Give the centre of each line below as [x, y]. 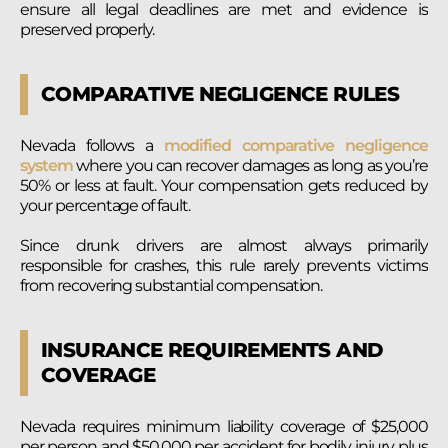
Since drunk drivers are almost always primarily [224, 245]
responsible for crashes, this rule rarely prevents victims [224, 265]
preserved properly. [87, 30]
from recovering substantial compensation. [171, 285]
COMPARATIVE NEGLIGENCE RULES [220, 94]
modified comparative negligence [290, 146]
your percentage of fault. [105, 206]
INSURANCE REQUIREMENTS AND [212, 349]
